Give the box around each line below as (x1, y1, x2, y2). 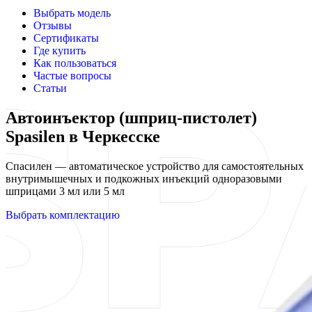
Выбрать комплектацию (6, 208, 120, 221)
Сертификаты (33, 32, 99, 44)
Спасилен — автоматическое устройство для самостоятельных (6, 159, 304, 172)
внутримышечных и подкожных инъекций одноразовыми (6, 172, 282, 185)
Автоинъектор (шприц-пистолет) (6, 108, 257, 127)
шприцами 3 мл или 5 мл (6, 185, 125, 197)
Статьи (33, 82, 67, 94)
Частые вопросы (33, 70, 111, 81)
